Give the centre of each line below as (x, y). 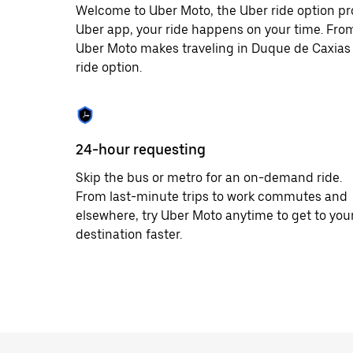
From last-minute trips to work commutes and (212, 197)
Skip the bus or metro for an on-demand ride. (209, 178)
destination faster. (129, 234)
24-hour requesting (141, 149)
